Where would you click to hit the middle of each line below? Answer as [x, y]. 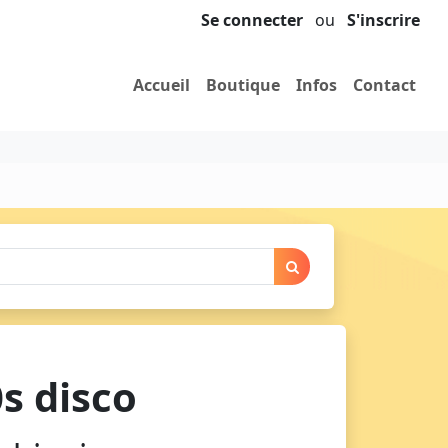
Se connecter [252, 20]
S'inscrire [383, 20]
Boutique [243, 85]
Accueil [161, 85]
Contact [384, 85]
